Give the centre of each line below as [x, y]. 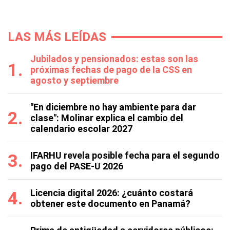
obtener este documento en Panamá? [110, 204]
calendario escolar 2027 [81, 129]
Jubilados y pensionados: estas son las [114, 59]
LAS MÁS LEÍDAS [57, 37]
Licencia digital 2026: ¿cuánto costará [112, 193]
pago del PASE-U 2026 [77, 166]
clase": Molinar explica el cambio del [107, 118]
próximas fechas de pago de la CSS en [111, 70]
